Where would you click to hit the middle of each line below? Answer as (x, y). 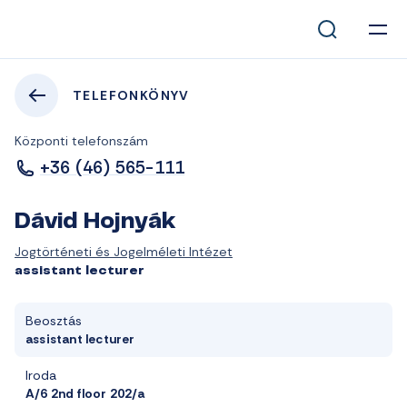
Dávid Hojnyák (95, 223)
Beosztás (54, 321)
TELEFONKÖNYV (131, 95)
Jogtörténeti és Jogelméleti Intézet (124, 252)
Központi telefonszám (81, 141)
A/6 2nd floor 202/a (85, 393)
